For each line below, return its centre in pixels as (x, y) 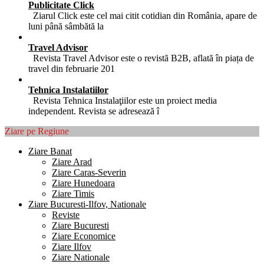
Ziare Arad (72, 161)
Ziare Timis (73, 193)
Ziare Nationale (81, 257)
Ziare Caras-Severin (89, 172)
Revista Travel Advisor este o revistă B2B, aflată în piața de (141, 58)
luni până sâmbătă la (66, 26)
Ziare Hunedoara (83, 183)
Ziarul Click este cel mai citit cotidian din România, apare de (143, 15)
